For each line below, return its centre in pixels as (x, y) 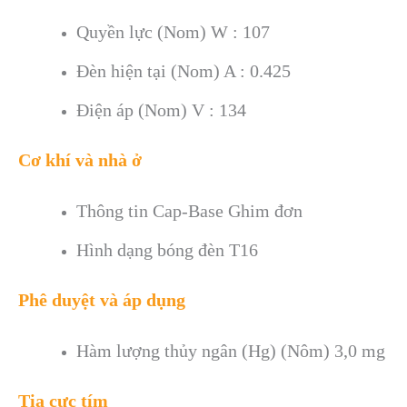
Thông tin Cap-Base (152, 210)
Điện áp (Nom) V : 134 (161, 109)
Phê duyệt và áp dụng (102, 299)
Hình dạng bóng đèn (152, 249)
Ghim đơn (265, 210)
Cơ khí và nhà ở (80, 159)
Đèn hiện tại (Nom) (149, 70)
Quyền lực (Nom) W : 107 (173, 31)
